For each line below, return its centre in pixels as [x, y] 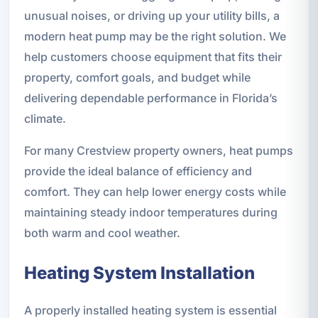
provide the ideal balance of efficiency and [138, 171]
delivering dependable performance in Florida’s [150, 98]
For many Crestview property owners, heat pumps [158, 150]
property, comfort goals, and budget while [137, 77]
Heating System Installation [139, 273]
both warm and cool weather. [102, 232]
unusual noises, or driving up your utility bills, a [152, 15]
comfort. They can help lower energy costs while [155, 191]
